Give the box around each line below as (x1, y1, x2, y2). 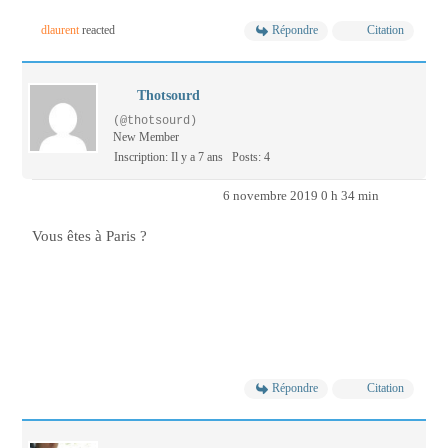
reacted (79, 23, 115, 38)
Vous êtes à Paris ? (32, 227, 151, 246)
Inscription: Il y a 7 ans (114, 150, 223, 165)
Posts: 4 (232, 150, 270, 165)
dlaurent (41, 23, 79, 38)
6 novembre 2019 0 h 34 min (222, 188, 379, 204)
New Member (113, 130, 179, 145)
